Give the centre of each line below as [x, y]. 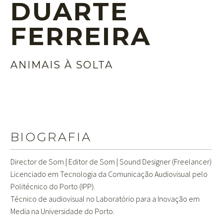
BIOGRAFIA [51, 137]
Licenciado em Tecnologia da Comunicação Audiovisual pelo [109, 174]
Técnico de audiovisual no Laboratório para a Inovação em [105, 198]
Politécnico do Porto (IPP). [53, 186]
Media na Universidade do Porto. [62, 211]
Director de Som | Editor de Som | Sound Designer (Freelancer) [111, 161]
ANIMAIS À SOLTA [62, 65]
